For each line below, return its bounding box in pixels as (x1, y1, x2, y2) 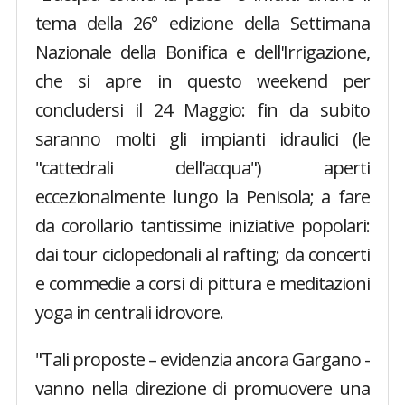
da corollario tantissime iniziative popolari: (34, 213, 371, 239)
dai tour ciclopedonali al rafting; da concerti (34, 242, 371, 268)
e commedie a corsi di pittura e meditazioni (34, 271, 371, 297)
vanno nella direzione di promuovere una (34, 376, 371, 401)
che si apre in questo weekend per (34, 69, 371, 94)
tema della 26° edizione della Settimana (34, 11, 371, 36)
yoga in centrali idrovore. (34, 300, 223, 325)
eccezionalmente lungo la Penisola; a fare (34, 184, 371, 210)
